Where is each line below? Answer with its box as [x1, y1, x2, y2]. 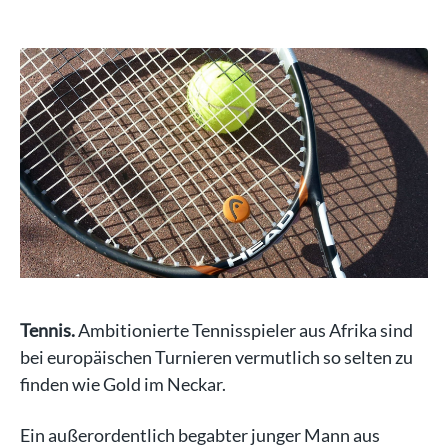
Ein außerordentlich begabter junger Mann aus [20, 423, 380, 446]
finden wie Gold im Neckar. [20, 372, 226, 395]
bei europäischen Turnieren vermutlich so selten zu [20, 345, 413, 368]
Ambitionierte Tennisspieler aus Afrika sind [75, 318, 413, 341]
